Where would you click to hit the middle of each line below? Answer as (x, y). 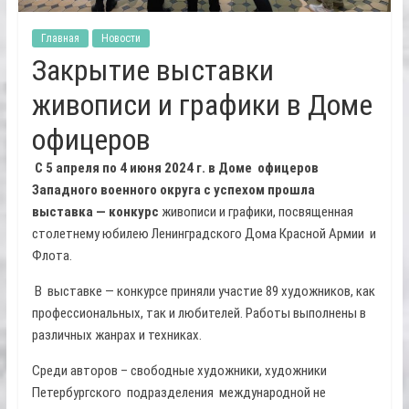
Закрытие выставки (152, 71)
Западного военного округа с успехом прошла (173, 190)
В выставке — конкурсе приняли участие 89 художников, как (203, 292)
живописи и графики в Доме (202, 105)
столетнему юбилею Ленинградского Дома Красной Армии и (204, 234)
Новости (121, 39)
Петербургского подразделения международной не (178, 393)
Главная (60, 39)
